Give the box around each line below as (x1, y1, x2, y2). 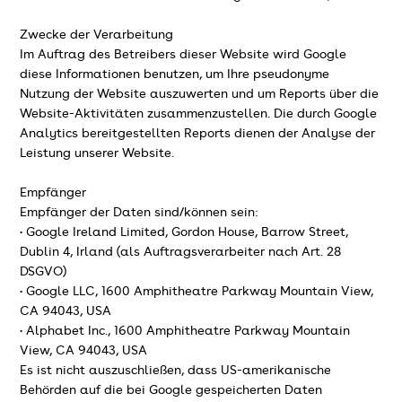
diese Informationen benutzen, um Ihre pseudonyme (20, 67, 330, 81)
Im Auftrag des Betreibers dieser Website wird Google (20, 48, 347, 61)
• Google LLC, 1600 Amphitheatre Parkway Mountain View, (20, 284, 374, 298)
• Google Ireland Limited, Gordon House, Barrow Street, (20, 225, 349, 239)
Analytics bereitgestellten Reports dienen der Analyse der (20, 127, 376, 140)
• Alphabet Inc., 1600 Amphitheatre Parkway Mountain (20, 324, 351, 337)
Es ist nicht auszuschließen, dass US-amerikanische (20, 363, 332, 377)
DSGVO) (20, 265, 67, 278)
